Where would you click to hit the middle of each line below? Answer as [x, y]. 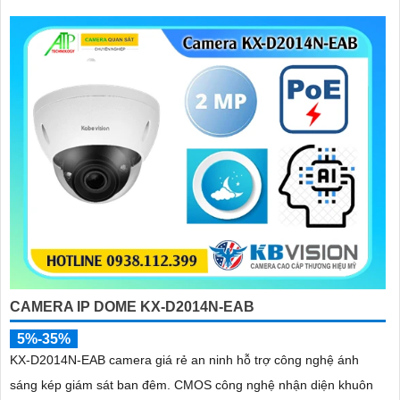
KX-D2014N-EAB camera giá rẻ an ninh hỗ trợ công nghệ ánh [184, 359]
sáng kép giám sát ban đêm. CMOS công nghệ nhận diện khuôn [192, 384]
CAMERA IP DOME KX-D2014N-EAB [132, 306]
